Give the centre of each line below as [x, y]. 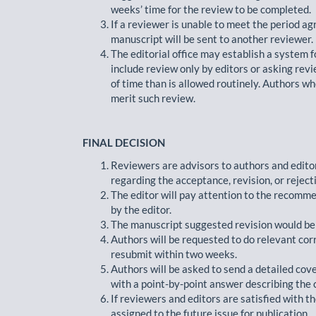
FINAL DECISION [124, 142]
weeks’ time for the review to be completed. [211, 9]
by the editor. [141, 209]
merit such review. [153, 98]
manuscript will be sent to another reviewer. [212, 39]
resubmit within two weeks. [174, 254]
